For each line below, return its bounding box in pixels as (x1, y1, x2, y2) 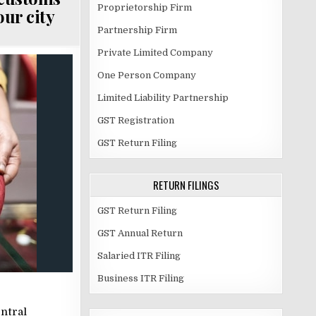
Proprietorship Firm (97, 2, 192, 13)
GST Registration (97, 115, 174, 126)
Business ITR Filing (97, 273, 184, 284)
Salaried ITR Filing (97, 250, 181, 261)
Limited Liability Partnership (97, 92, 229, 103)
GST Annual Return (97, 228, 183, 238)
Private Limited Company (97, 47, 213, 58)
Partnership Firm (97, 25, 177, 35)
